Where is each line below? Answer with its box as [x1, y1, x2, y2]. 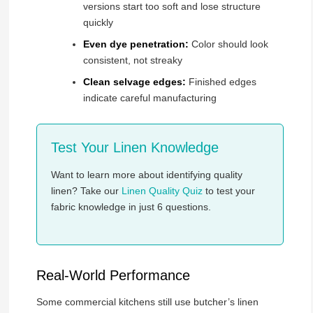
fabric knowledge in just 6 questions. [50, 201, 211, 212]
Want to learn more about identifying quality [50, 168, 242, 180]
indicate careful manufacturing [82, 92, 217, 104]
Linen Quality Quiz [121, 184, 203, 196]
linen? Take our [50, 184, 122, 196]
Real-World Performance [36, 267, 190, 283]
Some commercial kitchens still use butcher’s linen [36, 296, 259, 308]
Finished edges [185, 76, 256, 88]
